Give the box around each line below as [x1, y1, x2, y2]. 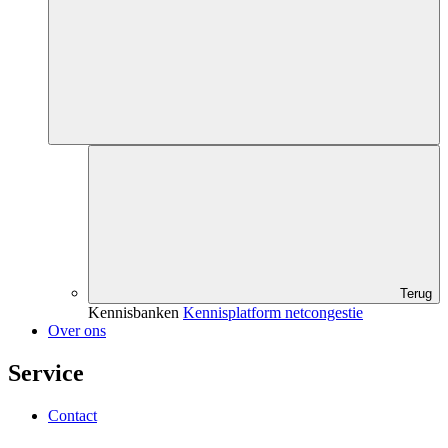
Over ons [48, 322, 106, 340]
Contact [48, 406, 97, 424]
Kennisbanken [88, 304, 179, 322]
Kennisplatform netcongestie [183, 304, 363, 322]
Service [8, 359, 84, 386]
